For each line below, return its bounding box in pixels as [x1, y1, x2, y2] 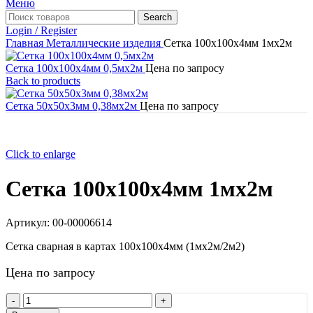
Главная [6, 37, 46, 50]
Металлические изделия [46, 37, 163, 50]
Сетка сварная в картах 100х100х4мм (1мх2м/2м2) [6, 240, 245, 253]
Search [143, 12, 172, 23]
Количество [22, 293, 78, 305]
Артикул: [6, 217, 52, 229]
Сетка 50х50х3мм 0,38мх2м [6, 100, 140, 112]
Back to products [6, 75, 80, 87]
